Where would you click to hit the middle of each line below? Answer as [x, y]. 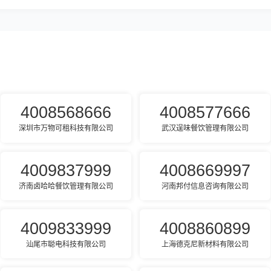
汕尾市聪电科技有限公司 [66, 244]
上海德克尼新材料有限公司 [205, 244]
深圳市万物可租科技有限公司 [66, 129]
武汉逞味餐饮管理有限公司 [205, 129]
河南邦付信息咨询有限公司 [205, 187]
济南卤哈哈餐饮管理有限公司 [66, 187]
